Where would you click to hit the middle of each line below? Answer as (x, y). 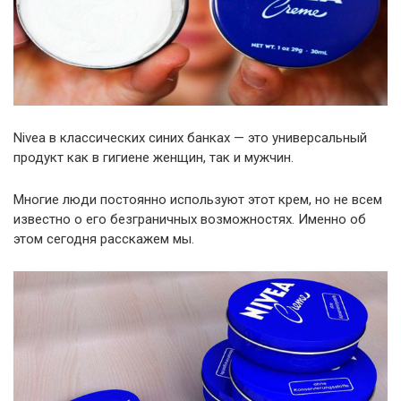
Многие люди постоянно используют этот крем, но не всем (198, 199)
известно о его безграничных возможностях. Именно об (190, 219)
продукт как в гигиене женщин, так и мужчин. (154, 157)
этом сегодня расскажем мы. (104, 239)
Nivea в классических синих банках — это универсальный (190, 137)
